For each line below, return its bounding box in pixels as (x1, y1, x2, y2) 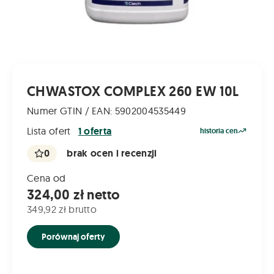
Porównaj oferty (42, 231, 105, 243)
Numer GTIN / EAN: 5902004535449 (27, 105, 186, 117)
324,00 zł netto (27, 186, 120, 204)
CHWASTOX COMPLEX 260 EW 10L (27, 83, 239, 101)
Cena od (27, 172, 66, 185)
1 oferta (78, 124, 112, 138)
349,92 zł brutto (27, 203, 97, 216)
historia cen (200, 126, 238, 136)
